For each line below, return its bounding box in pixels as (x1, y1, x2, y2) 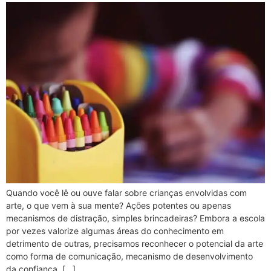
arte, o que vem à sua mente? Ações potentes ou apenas (6, 200, 231, 211)
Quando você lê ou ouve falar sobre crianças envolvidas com (6, 188, 247, 198)
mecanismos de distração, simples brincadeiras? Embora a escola (6, 213, 265, 224)
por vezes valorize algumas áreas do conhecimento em (6, 226, 224, 237)
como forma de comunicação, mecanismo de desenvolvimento (6, 251, 253, 262)
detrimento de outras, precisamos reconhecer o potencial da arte (6, 238, 263, 249)
